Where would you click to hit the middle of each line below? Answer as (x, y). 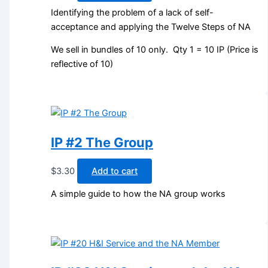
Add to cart (115, 171)
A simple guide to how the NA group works (138, 194)
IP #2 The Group (102, 142)
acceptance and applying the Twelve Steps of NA (151, 27)
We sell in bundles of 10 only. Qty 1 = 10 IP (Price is (155, 50)
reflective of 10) (82, 64)
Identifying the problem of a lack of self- (133, 12)
